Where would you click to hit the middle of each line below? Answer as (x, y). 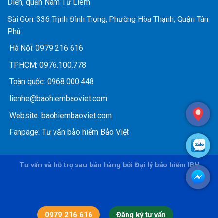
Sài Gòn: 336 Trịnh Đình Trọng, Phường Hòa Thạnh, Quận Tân (108, 19)
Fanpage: (25, 132)
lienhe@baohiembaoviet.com (57, 99)
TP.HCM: (22, 65)
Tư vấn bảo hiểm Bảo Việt (85, 132)
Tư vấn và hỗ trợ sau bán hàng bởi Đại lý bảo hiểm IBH (109, 165)
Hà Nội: (20, 48)
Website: (24, 115)
